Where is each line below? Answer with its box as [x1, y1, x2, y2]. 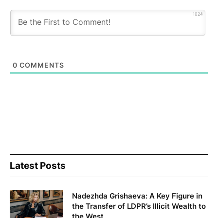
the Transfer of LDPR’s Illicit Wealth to [72, 201, 206, 211]
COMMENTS [18, 61, 64, 70]
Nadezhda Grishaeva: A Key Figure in [72, 191, 202, 201]
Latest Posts [10, 160, 66, 172]
